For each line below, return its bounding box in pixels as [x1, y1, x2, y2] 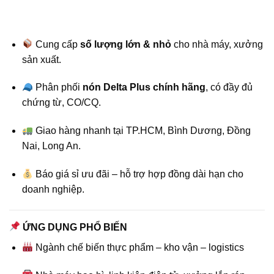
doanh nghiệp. [21, 183, 84, 194]
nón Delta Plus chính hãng [83, 82, 206, 93]
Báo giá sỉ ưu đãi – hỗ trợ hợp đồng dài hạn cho [33, 168, 244, 179]
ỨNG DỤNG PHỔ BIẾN [20, 221, 128, 232]
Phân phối [33, 82, 83, 93]
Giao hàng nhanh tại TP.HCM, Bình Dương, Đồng [33, 125, 251, 136]
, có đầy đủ [206, 82, 253, 93]
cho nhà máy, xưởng [171, 39, 264, 50]
